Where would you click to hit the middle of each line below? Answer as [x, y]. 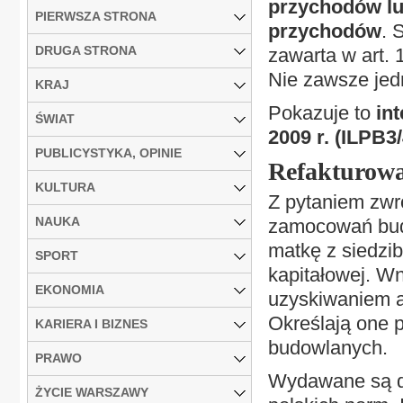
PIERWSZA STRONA [96, 16]
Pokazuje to [322, 113]
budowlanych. [328, 348]
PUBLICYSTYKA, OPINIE [108, 152]
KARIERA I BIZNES [91, 323]
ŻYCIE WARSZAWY [92, 392]
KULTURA [65, 187]
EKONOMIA [70, 289]
